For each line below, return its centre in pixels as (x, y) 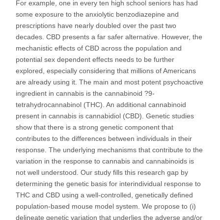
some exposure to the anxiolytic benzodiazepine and (97, 14)
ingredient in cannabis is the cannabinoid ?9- (85, 93)
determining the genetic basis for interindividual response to (108, 183)
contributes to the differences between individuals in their (104, 138)
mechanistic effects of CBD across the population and (99, 48)
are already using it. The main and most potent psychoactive (110, 82)
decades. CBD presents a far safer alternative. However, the (109, 37)
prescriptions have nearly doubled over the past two (96, 25)
